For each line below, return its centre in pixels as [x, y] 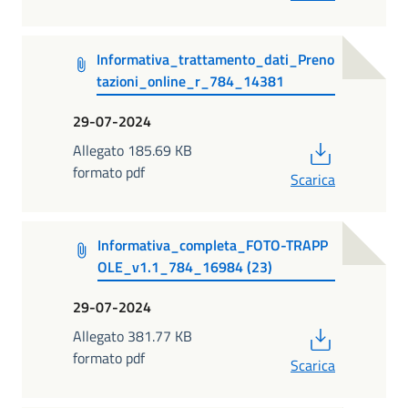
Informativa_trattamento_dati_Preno [215, 60]
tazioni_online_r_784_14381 [190, 82]
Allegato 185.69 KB [133, 150]
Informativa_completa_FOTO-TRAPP [212, 245]
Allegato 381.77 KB [133, 336]
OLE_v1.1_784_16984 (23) [184, 267]
